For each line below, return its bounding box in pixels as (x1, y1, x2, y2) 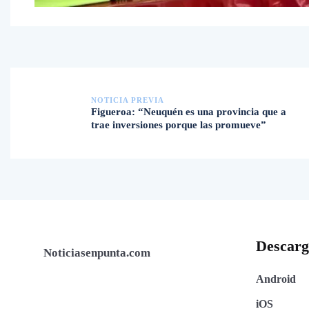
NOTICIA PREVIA (91, 95, 164, 104)
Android (256, 272, 296, 285)
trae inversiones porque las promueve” (91, 119, 266, 130)
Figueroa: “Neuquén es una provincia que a (91, 106, 286, 117)
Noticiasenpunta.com (10, 246, 150, 259)
